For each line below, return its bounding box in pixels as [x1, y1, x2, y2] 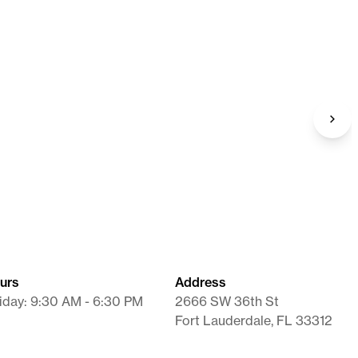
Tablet [101, 87, 129, 99]
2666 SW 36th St [175, 293, 279, 309]
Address [175, 274, 226, 290]
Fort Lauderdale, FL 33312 [175, 312, 332, 328]
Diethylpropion [101, 72, 177, 86]
